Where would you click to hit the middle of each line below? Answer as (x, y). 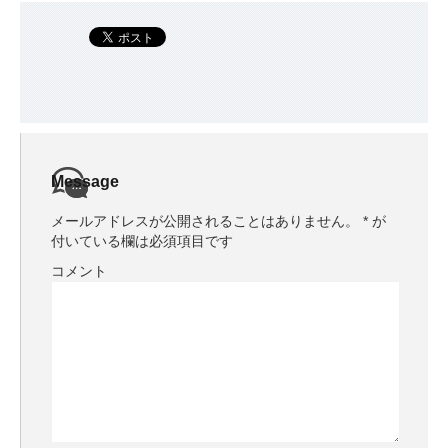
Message (85, 181)
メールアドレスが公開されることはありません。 (205, 220)
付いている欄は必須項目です (142, 240)
